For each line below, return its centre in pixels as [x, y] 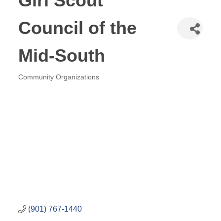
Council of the [78, 28]
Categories [49, 87]
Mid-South [62, 55]
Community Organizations [59, 77]
